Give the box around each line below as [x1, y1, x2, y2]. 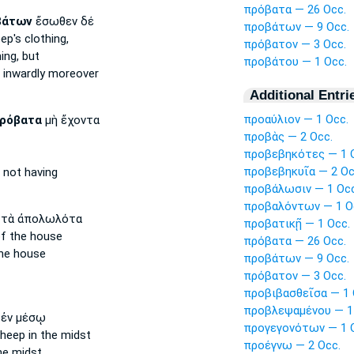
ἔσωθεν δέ [32, 14, 94, 28]
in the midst [24, 328, 91, 342]
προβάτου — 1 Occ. [243, 55, 347, 69]
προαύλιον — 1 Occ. [243, 112, 348, 126]
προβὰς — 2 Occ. [243, 130, 333, 144]
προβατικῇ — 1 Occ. [243, 217, 350, 231]
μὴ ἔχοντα [41, 113, 100, 127]
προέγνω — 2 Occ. [243, 338, 341, 352]
